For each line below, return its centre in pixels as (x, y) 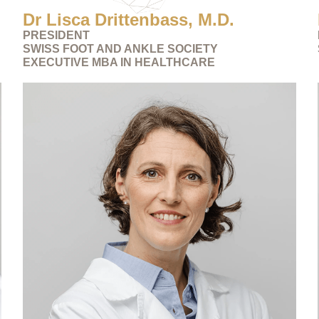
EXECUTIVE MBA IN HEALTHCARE (119, 62)
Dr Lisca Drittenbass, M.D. (129, 19)
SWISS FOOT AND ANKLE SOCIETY (121, 48)
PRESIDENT (57, 35)
